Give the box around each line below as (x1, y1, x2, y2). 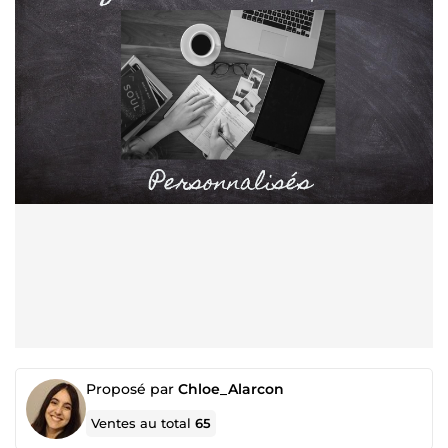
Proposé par (86, 380, 178, 398)
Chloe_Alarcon (178, 380, 284, 398)
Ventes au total (91, 415, 196, 431)
